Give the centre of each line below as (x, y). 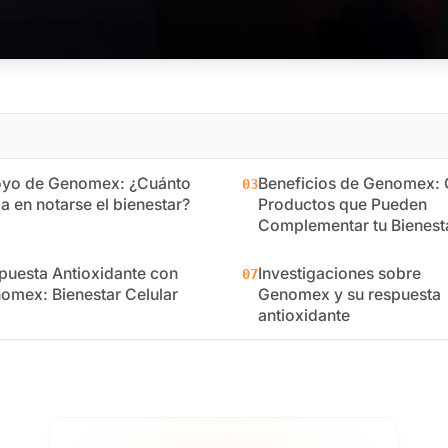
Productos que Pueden (342, 204)
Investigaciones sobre (339, 273)
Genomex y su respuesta (349, 294)
